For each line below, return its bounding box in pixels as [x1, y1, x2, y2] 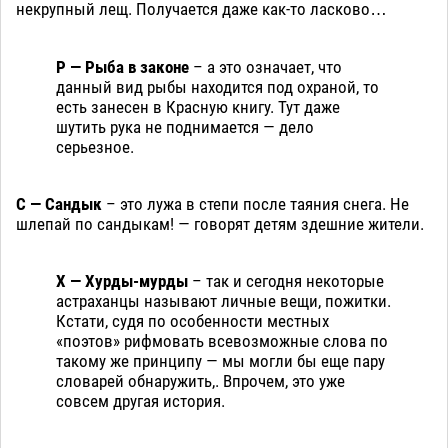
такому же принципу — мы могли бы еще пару [56, 351, 385, 372]
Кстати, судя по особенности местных [56, 311, 329, 332]
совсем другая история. [56, 391, 225, 412]
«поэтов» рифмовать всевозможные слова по [56, 331, 388, 352]
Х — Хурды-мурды [56, 271, 192, 292]
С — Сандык [16, 194, 106, 215]
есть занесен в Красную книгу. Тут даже [56, 97, 340, 118]
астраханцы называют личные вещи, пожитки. [56, 291, 391, 312]
